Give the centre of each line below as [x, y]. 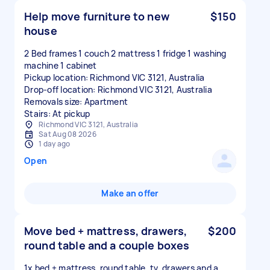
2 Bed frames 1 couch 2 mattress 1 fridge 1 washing [125, 53]
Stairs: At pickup [57, 114]
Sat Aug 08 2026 [67, 134]
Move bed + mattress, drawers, [106, 231]
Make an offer [130, 193]
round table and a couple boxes [107, 245]
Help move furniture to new [97, 16]
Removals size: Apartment [76, 102]
